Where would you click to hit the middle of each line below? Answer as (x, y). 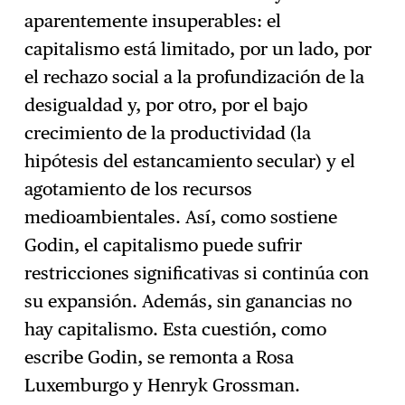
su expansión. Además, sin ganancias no (188, 301)
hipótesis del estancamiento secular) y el (190, 161)
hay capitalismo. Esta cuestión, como (176, 330)
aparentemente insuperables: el (153, 21)
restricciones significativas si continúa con (197, 273)
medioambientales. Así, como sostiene (181, 217)
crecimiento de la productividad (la (168, 133)
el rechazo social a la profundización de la (195, 77)
